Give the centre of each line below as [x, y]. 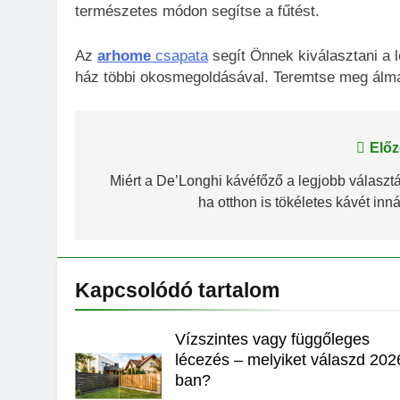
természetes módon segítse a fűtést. [197, 12]
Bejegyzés [144, 153]
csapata [179, 55]
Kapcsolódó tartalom [177, 291]
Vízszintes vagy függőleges [273, 340]
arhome [124, 55]
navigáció [142, 185]
